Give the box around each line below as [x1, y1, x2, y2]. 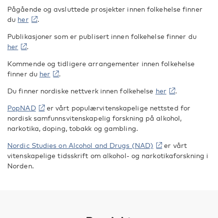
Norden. [7, 162, 34, 170]
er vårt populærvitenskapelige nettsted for [44, 104, 191, 112]
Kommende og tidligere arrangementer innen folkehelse [7, 59, 195, 68]
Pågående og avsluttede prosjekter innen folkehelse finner [7, 5, 202, 13]
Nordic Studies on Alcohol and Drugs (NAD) [7, 141, 154, 149]
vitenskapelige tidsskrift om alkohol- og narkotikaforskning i [7, 151, 209, 160]
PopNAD [7, 104, 36, 112]
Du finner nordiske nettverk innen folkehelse [7, 87, 156, 95]
